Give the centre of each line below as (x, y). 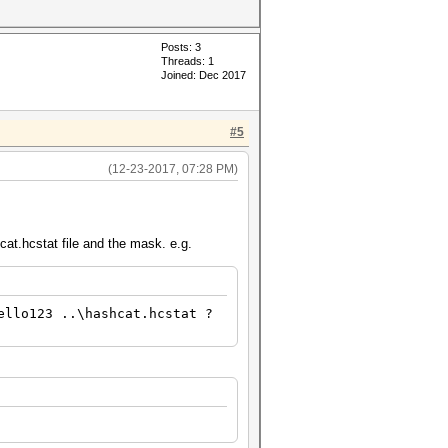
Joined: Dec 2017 (203, 75)
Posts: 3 (181, 47)
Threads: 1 (187, 61)
